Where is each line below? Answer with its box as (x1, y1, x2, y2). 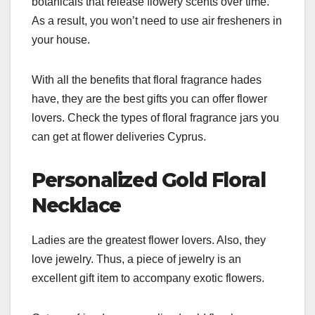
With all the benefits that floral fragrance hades (32, 73, 262, 86)
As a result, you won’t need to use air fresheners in (32, 14, 282, 27)
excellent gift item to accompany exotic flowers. (32, 271, 264, 284)
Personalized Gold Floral (32, 167, 266, 192)
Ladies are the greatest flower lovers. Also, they (32, 233, 266, 246)
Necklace (32, 193, 121, 217)
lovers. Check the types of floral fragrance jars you (32, 111, 279, 124)
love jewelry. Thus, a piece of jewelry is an (32, 252, 241, 265)
